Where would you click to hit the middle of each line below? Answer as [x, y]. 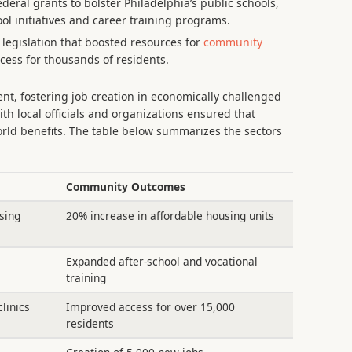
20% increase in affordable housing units [170, 216]
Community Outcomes [125, 187]
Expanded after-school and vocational [161, 262]
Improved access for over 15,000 [150, 307]
